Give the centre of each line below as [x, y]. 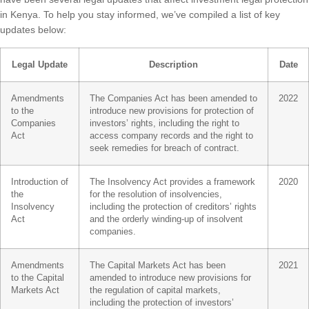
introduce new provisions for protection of [172, 111]
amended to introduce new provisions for [170, 278]
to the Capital [38, 278]
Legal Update [40, 65]
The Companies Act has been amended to [173, 99]
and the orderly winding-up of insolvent [166, 220]
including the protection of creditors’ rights [173, 207]
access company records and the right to [171, 136]
